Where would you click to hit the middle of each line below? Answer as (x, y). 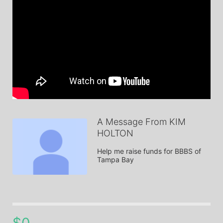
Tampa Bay (115, 160)
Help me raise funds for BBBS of (149, 151)
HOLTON (115, 133)
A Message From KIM (141, 122)
